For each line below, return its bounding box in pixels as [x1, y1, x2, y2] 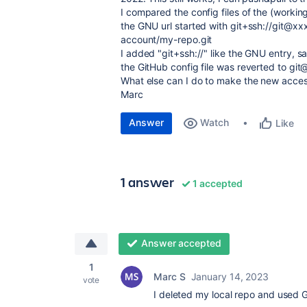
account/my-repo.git [121, 34, 212, 45]
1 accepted [191, 177, 243, 189]
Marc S [153, 271, 186, 282]
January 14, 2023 [191, 271, 269, 282]
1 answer [121, 173, 175, 191]
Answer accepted [140, 237, 221, 249]
